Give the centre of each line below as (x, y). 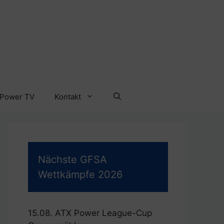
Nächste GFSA (72, 159)
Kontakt (68, 96)
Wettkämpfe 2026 (80, 174)
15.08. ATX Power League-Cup (90, 213)
